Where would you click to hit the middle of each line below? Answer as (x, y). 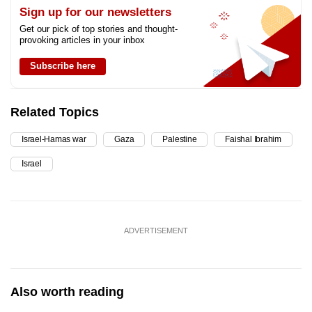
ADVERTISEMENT (156, 231)
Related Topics (55, 112)
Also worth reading (67, 292)
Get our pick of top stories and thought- (99, 29)
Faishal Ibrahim (253, 140)
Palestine (180, 140)
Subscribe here (63, 66)
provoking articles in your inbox (82, 40)
